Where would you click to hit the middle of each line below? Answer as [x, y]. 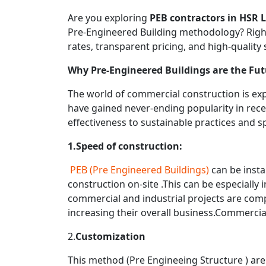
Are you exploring [109, 18]
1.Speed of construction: [126, 146]
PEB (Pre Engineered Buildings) [140, 170]
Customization [110, 236]
